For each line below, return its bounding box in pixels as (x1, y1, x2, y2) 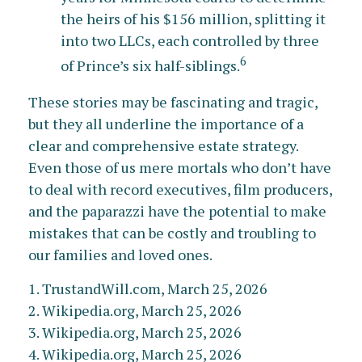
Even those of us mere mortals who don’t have (28, 158, 331, 177)
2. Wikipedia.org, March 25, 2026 (28, 301, 242, 320)
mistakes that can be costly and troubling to (28, 223, 316, 242)
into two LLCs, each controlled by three (61, 31, 319, 50)
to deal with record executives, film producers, (28, 179, 332, 199)
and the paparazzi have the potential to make (28, 201, 326, 221)
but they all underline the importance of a (28, 114, 304, 133)
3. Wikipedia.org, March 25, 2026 (28, 322, 242, 342)
